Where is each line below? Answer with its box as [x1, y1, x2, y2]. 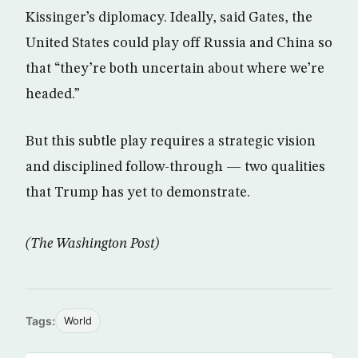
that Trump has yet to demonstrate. [26, 185, 250, 200]
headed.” [26, 86, 80, 101]
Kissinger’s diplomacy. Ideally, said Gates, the [26, 10, 312, 25]
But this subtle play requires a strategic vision [26, 133, 316, 149]
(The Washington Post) [26, 236, 159, 251]
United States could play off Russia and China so [26, 35, 332, 50]
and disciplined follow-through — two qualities [26, 159, 325, 174]
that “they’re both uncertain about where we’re [26, 61, 324, 76]
